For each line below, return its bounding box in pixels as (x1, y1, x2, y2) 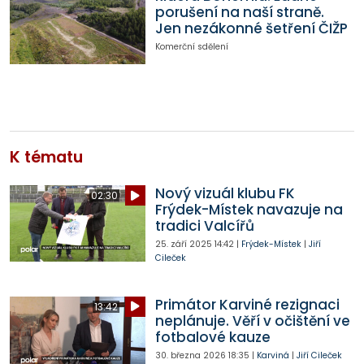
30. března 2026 (154, 349, 226, 362)
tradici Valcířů (154, 216, 254, 236)
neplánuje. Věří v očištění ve (154, 310, 350, 331)
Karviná (256, 349, 289, 362)
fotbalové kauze (154, 327, 271, 347)
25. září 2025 (154, 238, 212, 251)
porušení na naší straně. (154, 2, 324, 23)
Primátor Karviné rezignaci (154, 294, 340, 314)
